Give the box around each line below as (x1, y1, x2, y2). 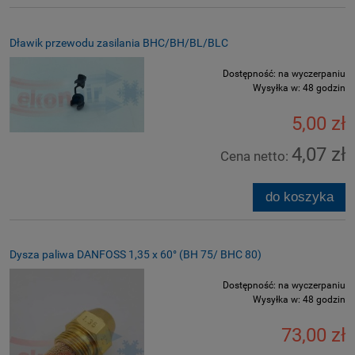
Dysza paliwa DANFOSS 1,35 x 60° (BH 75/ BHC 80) (10, 247, 261, 261)
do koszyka (265, 189, 334, 204)
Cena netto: (220, 147, 292, 164)
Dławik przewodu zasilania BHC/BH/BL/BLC (10, 36, 228, 49)
